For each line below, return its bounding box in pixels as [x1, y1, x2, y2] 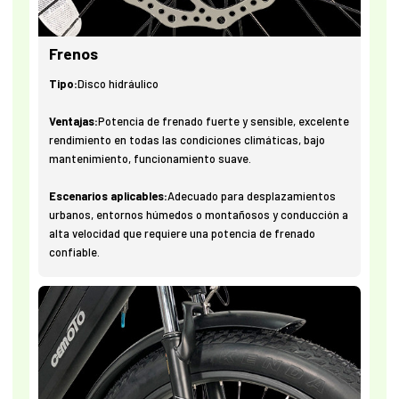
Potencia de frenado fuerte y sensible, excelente [98, 114, 350, 129]
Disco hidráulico [77, 77, 159, 92]
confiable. [49, 245, 101, 260]
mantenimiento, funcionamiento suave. [49, 151, 252, 167]
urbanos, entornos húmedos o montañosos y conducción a [49, 208, 349, 223]
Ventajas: [49, 114, 99, 129]
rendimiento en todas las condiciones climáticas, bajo [49, 133, 326, 148]
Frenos [49, 44, 99, 64]
